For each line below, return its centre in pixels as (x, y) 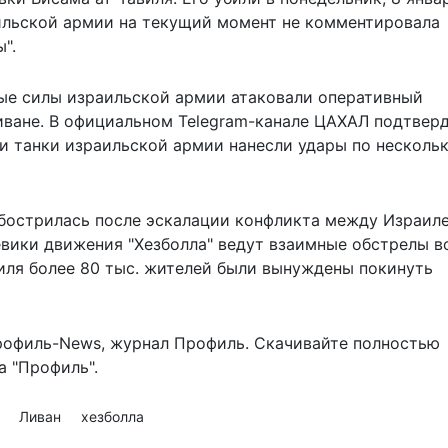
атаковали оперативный (327, 97)
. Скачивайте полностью (342, 343)
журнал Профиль (177, 343)
